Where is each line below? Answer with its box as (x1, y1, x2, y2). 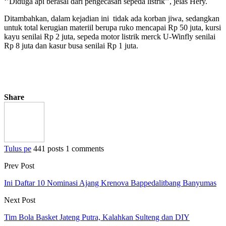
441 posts (33, 144, 64, 153)
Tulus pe (4, 144, 31, 153)
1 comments (66, 144, 104, 153)
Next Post (4, 195, 35, 204)
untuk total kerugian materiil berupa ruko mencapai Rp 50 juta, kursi (4, 23, 221, 32)
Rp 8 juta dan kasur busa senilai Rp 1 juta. (4, 41, 138, 50)
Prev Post (4, 161, 34, 170)
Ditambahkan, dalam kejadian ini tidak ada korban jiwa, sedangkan (4, 14, 219, 23)
